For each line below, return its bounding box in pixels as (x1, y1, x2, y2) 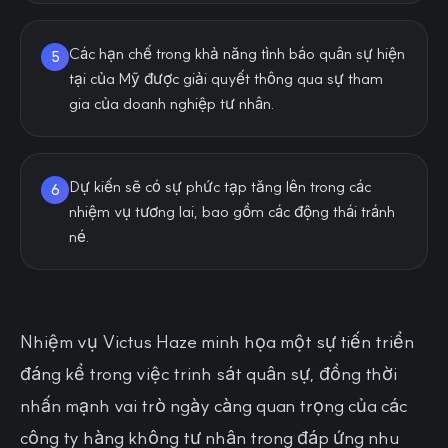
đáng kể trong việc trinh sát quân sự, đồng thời (20, 362, 397, 385)
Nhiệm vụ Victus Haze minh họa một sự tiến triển (20, 330, 414, 353)
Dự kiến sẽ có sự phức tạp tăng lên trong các (69, 177, 371, 196)
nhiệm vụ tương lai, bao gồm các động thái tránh (69, 202, 395, 221)
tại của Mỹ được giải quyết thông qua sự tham (69, 69, 383, 88)
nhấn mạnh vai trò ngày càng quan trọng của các (20, 394, 407, 417)
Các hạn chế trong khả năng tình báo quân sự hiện (69, 44, 405, 63)
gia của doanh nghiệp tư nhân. (69, 94, 275, 113)
